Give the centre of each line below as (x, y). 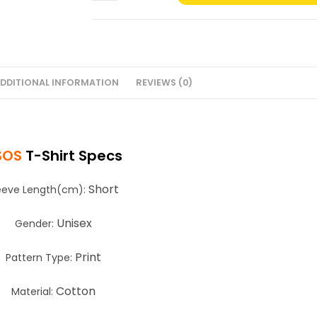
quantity (113, 54)
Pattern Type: (40, 258)
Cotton (75, 291)
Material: (33, 292)
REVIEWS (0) (164, 82)
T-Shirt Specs (74, 156)
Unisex (74, 223)
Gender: (35, 224)
